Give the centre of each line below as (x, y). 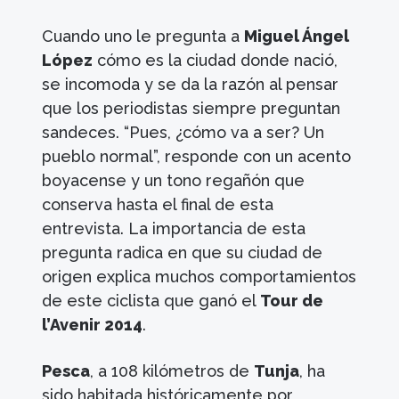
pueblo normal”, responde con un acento (197, 156)
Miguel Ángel (297, 36)
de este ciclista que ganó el (151, 300)
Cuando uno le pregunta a (143, 36)
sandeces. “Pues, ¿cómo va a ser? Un (183, 132)
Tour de (292, 300)
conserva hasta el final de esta (158, 204)
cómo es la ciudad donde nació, (216, 60)
